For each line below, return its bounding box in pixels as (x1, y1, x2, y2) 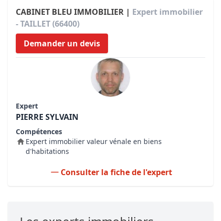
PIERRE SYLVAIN (16, 111, 78, 122)
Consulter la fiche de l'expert (61, 167, 172, 178)
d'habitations (26, 147, 69, 156)
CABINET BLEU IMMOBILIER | (16, 6, 132, 17)
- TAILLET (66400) (16, 18, 79, 29)
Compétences (16, 127, 62, 136)
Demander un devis (24, 38, 100, 49)
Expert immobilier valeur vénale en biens (26, 137, 162, 146)
